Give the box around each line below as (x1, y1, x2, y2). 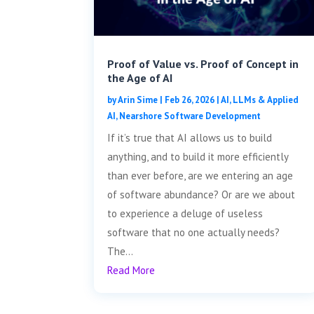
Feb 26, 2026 (165, 93, 215, 106)
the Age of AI (107, 70, 173, 85)
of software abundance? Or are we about (107, 187, 296, 201)
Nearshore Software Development (119, 109, 261, 122)
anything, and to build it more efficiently (107, 149, 289, 163)
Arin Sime (118, 93, 158, 106)
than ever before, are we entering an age (107, 168, 294, 182)
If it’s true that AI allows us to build (107, 130, 273, 144)
